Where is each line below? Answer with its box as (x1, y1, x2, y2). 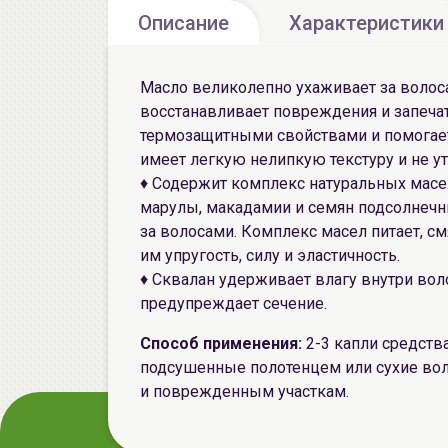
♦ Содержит (140, 174, 231, 193)
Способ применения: (140, 334, 302, 353)
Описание (138, 11, 229, 35)
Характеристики (289, 11, 444, 35)
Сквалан (152, 270, 215, 289)
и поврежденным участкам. (140, 382, 349, 401)
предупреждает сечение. (140, 294, 327, 313)
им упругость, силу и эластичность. (140, 246, 400, 265)
